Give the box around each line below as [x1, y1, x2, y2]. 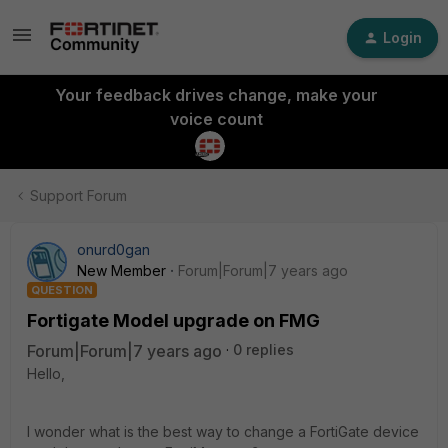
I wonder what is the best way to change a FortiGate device [27, 423, 419, 440]
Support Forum [30, 187, 127, 204]
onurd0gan [77, 241, 150, 258]
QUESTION [31, 283, 93, 297]
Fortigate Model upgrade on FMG [27, 310, 320, 331]
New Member [77, 262, 166, 279]
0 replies [233, 341, 294, 358]
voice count [169, 109, 263, 129]
